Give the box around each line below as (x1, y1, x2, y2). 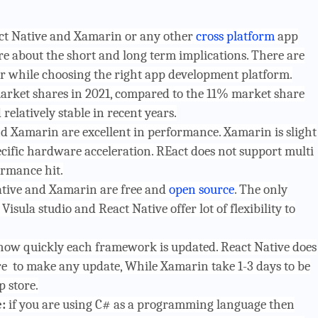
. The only (234, 181, 287, 197)
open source (168, 181, 234, 197)
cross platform (195, 28, 275, 44)
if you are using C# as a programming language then (8, 296, 295, 312)
